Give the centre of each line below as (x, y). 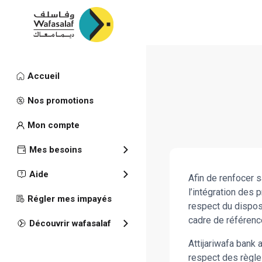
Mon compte (53, 125)
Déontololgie (209, 156)
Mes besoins (56, 150)
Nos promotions (60, 101)
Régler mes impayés (69, 199)
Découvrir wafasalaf (70, 223)
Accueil (43, 76)
